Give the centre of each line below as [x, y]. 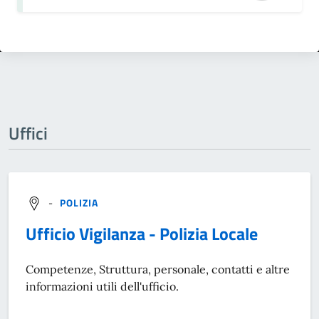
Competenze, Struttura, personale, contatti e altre [158, 269]
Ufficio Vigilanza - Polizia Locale [142, 234]
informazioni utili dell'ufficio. [102, 286]
